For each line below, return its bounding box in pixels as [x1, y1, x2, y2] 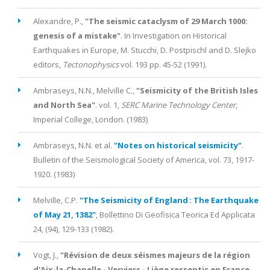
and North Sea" [33, 99, 95, 110]
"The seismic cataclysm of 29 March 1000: [85, 16, 248, 27]
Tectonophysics [63, 59, 119, 70]
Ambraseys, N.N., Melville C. [33, 85, 133, 96]
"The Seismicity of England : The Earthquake [80, 195, 259, 206]
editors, [33, 59, 63, 70]
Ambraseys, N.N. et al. [33, 140, 112, 151]
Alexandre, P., [33, 16, 85, 27]
